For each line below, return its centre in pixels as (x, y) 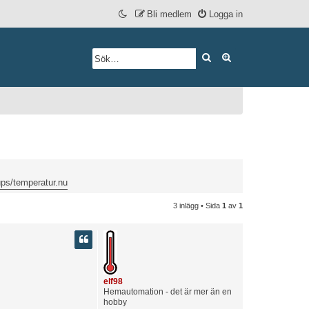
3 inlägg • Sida (198, 205)
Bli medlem (169, 14)
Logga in (226, 14)
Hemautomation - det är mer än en (168, 291)
